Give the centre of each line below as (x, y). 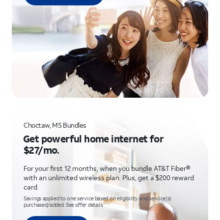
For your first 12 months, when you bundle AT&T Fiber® (107, 168)
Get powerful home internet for (93, 138)
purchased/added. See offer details (63, 205)
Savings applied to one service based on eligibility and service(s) (98, 198)
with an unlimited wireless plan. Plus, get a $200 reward (109, 178)
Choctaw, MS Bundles (55, 125)
